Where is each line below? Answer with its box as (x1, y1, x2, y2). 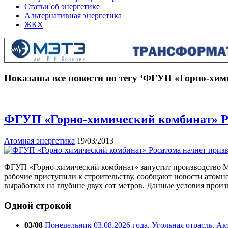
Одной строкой (4, 199, 71, 211)
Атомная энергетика (4, 136, 75, 146)
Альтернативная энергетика (24, 11, 122, 20)
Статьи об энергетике (24, 2, 100, 11)
